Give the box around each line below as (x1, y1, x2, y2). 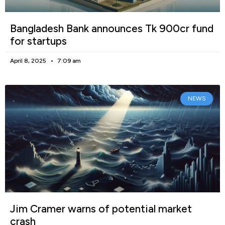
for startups (10, 35, 67, 48)
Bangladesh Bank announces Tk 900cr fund (10, 22, 213, 35)
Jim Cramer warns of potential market (10, 202, 192, 215)
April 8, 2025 (10, 57, 48, 65)
